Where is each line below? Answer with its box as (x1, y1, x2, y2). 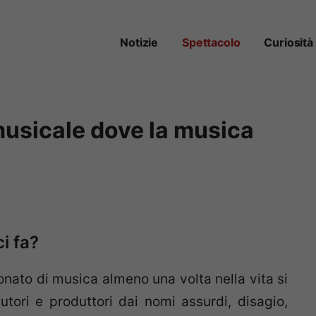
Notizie (120, 35, 159, 50)
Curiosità (264, 35, 313, 50)
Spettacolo (182, 35, 241, 50)
